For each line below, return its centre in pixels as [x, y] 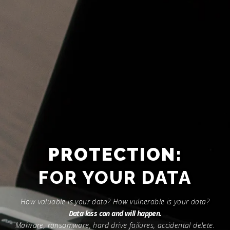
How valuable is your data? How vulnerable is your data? [115, 201]
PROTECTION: [115, 154]
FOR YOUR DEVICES [115, 177]
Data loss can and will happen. [115, 213]
